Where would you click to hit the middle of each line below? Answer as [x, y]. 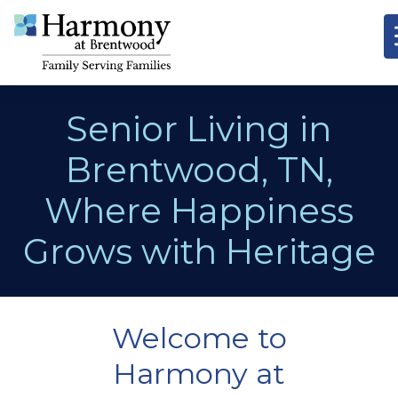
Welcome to [199, 338]
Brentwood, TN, [199, 169]
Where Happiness [199, 210]
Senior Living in [199, 128]
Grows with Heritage [199, 251]
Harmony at [199, 373]
